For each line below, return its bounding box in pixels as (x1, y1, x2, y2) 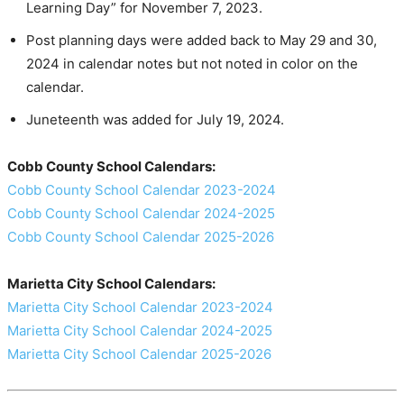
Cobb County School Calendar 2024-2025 (7, 205, 275, 223)
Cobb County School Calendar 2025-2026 (7, 228, 274, 246)
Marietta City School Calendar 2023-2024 (7, 298, 273, 317)
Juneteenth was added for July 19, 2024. (26, 111, 284, 129)
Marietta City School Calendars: (7, 275, 216, 293)
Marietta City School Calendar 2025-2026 (7, 345, 271, 363)
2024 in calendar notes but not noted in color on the (26, 55, 358, 73)
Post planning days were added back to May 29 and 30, (26, 32, 377, 50)
